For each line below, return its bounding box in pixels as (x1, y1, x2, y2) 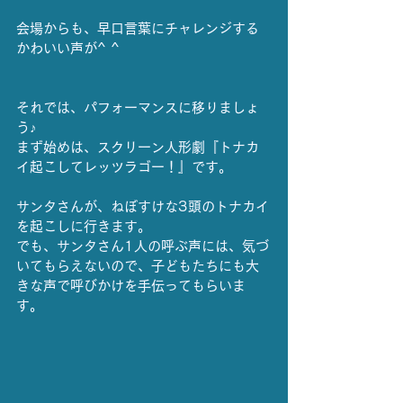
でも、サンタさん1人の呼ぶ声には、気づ (16, 239, 269, 254)
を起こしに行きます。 (16, 219, 151, 234)
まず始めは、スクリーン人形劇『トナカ (16, 140, 259, 155)
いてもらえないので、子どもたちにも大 (16, 259, 259, 273)
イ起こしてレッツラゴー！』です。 (16, 160, 232, 175)
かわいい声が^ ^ (16, 41, 120, 56)
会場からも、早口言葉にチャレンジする (16, 22, 259, 36)
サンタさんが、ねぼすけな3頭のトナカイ (16, 200, 269, 214)
